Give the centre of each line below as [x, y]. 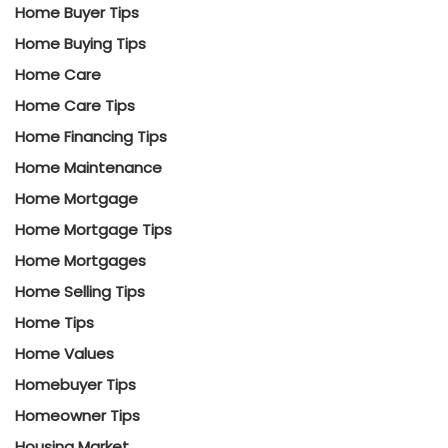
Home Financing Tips [91, 136]
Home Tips [54, 322]
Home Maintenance [88, 167]
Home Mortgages [80, 260]
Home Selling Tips [80, 291]
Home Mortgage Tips [93, 229]
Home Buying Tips [80, 43]
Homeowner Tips [77, 415]
